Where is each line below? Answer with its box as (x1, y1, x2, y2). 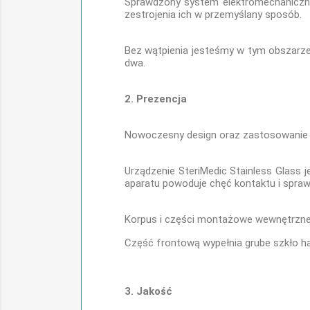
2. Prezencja (125, 93, 187, 105)
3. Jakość (125, 285, 172, 298)
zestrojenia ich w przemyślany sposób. (125, 8, 302, 21)
